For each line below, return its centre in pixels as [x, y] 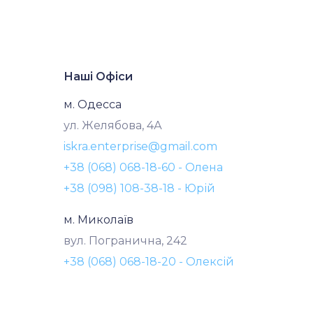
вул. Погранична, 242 [125, 240]
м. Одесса [93, 104]
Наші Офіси [98, 76]
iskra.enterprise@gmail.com [140, 146]
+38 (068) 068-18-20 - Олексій [149, 261]
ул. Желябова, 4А [113, 125]
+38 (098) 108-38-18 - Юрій [139, 188]
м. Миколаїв [99, 219]
